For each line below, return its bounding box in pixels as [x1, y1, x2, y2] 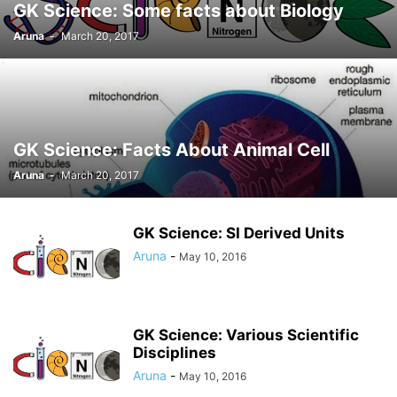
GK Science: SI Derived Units [133, 224, 345, 242]
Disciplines [133, 344, 216, 362]
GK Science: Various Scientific [133, 326, 359, 344]
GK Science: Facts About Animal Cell [13, 139, 330, 160]
